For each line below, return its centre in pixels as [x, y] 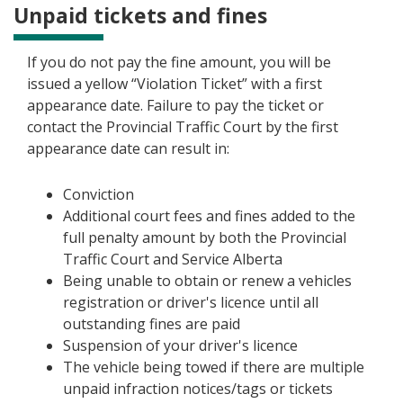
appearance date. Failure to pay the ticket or [175, 106]
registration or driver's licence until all [191, 303]
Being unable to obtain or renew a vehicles [207, 281]
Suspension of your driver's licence [180, 346]
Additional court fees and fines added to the [209, 216]
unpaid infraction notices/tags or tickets [198, 389]
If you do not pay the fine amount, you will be [179, 63]
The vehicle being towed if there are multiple [214, 367]
